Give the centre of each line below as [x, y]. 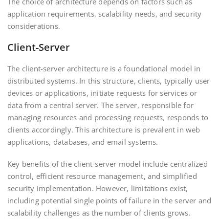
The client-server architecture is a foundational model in [104, 68]
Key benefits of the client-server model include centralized [108, 164]
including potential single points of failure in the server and [109, 200]
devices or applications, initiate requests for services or [102, 93]
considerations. [34, 26]
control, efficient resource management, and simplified [102, 176]
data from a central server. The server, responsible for [101, 105]
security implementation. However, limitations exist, [98, 188]
